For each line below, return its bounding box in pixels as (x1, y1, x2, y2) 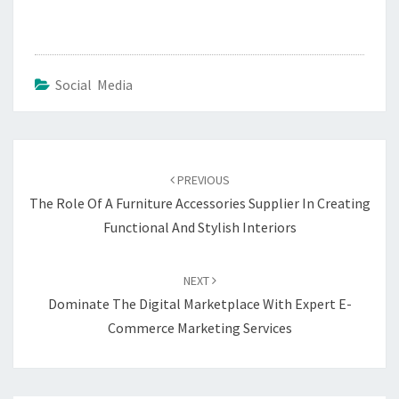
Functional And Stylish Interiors (102, 218, 297, 236)
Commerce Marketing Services (107, 319, 292, 337)
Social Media (55, 76, 133, 94)
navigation (12, 161, 102, 185)
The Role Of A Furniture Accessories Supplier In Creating (28, 194, 370, 212)
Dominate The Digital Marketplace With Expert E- (47, 295, 352, 313)
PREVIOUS (174, 172, 230, 188)
